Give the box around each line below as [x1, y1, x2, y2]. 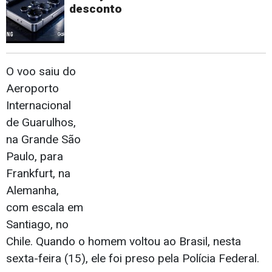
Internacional [6, 98, 71, 113]
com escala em [6, 200, 83, 215]
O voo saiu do [6, 64, 76, 79]
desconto [69, 2, 122, 16]
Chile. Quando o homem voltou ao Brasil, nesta [6, 234, 241, 249]
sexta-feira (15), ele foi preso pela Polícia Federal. [6, 251, 259, 266]
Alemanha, [6, 183, 59, 198]
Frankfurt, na [6, 166, 70, 181]
